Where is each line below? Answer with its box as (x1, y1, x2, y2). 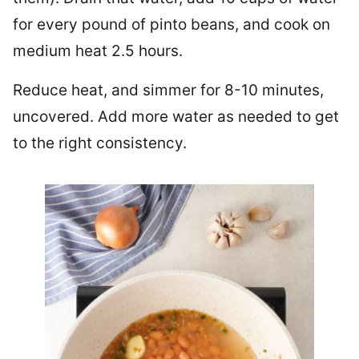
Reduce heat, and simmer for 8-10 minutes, (13, 80, 324, 99)
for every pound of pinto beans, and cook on (13, 14, 330, 34)
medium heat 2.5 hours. (13, 41, 183, 60)
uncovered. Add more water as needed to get (13, 107, 339, 126)
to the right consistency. (13, 133, 187, 152)
